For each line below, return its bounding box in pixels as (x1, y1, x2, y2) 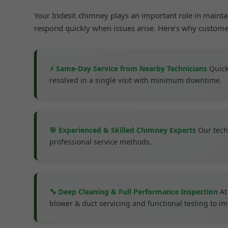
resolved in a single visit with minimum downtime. (49, 75, 222, 85)
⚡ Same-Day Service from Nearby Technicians (49, 64, 208, 73)
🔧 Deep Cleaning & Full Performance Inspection (49, 187, 218, 196)
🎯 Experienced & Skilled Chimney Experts (49, 125, 196, 135)
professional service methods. (49, 137, 152, 147)
